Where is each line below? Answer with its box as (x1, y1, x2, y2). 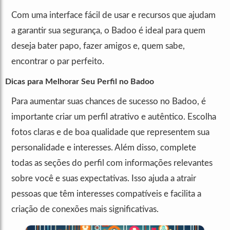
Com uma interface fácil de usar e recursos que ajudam (11, 11, 216, 20)
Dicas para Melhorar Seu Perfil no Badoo (5, 78, 154, 86)
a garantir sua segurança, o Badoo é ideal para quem (11, 26, 205, 35)
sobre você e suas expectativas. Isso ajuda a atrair (11, 174, 196, 183)
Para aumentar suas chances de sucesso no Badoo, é (11, 97, 206, 106)
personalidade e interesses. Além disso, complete (11, 143, 196, 152)
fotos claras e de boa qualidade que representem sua (11, 128, 209, 137)
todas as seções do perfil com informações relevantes (11, 159, 213, 168)
